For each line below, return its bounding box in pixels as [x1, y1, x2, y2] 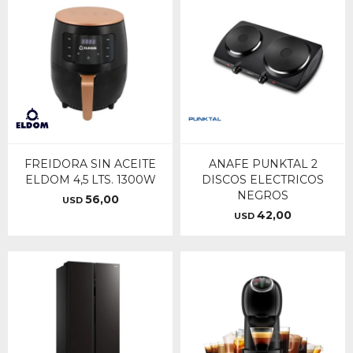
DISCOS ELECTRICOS [202, 173, 324, 187]
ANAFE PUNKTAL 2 [208, 157, 318, 171]
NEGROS [237, 188, 288, 203]
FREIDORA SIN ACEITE [24, 157, 156, 171]
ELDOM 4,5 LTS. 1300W [24, 173, 156, 187]
